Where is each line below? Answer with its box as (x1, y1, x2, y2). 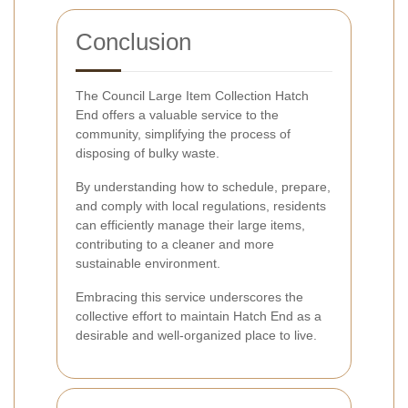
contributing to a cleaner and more (76, 236, 274, 251)
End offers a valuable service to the (76, 107, 279, 122)
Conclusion (76, 27, 191, 56)
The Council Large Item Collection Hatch (76, 87, 309, 103)
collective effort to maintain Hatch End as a (76, 308, 321, 323)
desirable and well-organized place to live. (76, 327, 317, 342)
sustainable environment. (76, 255, 220, 270)
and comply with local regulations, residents (76, 198, 326, 213)
